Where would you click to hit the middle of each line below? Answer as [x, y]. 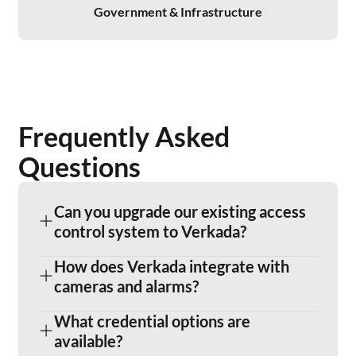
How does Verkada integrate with [172, 266]
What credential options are [152, 321]
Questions [80, 167]
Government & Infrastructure [178, 12]
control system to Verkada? [150, 231]
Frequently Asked [124, 137]
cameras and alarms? [126, 286]
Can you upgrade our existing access [180, 211]
